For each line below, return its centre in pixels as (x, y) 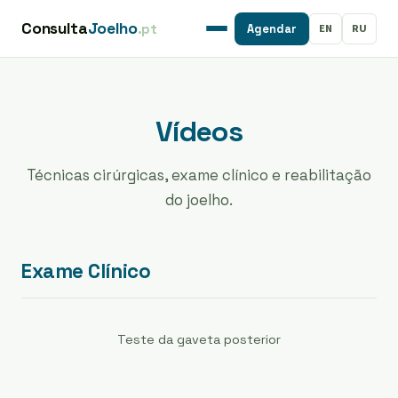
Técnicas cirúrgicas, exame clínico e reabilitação (199, 175)
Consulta (55, 28)
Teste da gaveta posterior (199, 339)
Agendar (272, 28)
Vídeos (199, 131)
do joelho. (199, 200)
